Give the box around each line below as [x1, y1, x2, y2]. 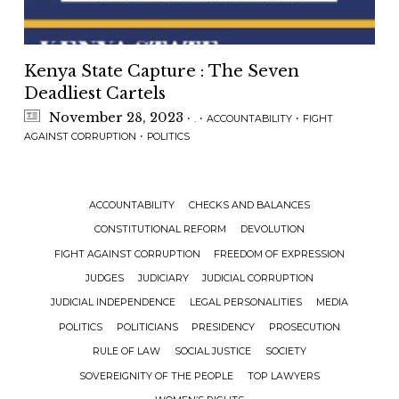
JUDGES [85, 272, 124, 284]
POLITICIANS [116, 321, 178, 333]
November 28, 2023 [48, 109, 183, 126]
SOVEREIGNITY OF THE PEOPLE [79, 370, 234, 382]
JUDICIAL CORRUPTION [202, 272, 314, 284]
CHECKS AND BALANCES [188, 199, 310, 211]
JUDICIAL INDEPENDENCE [51, 297, 176, 309]
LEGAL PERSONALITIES [190, 297, 302, 309]
